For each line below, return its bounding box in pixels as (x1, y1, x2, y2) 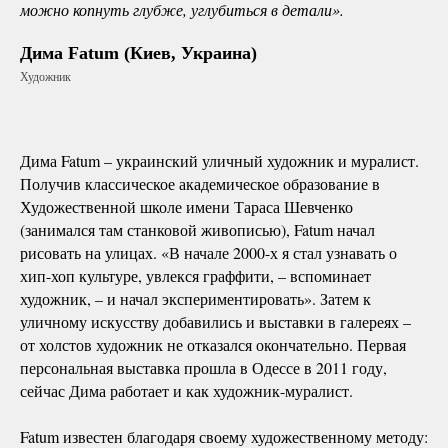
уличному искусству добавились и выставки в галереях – (20, 310, 411, 332)
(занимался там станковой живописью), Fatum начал (20, 218, 375, 240)
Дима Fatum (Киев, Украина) (20, 42, 257, 63)
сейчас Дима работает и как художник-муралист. (20, 379, 353, 401)
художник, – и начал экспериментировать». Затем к (20, 287, 371, 309)
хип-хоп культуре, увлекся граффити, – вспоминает (20, 264, 371, 286)
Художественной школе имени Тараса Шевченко (20, 195, 353, 217)
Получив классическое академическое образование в (20, 172, 380, 194)
